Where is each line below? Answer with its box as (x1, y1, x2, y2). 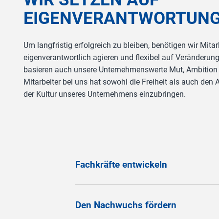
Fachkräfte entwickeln (75, 158, 167, 170)
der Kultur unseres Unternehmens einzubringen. (23, 89, 186, 99)
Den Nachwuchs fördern (75, 199, 176, 211)
